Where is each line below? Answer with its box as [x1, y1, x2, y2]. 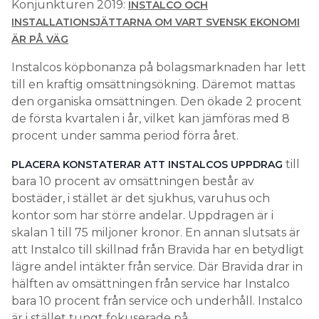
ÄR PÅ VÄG [11, 32, 68, 46]
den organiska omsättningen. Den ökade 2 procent [11, 94, 302, 108]
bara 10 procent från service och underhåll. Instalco [11, 293, 303, 308]
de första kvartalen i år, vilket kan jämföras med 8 [11, 111, 290, 125]
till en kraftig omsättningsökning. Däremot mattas [11, 77, 295, 91]
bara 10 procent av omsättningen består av [11, 174, 254, 188]
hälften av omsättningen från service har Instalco [11, 276, 290, 291]
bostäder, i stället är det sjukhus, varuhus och [11, 191, 270, 205]
